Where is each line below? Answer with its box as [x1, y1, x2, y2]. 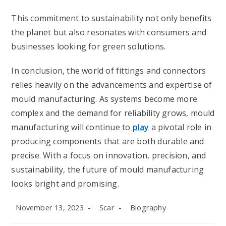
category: [125, 211, 156, 221]
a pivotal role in [149, 122, 212, 133]
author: [94, 211, 119, 221]
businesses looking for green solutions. [11, 41, 166, 52]
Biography [130, 203, 166, 212]
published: [11, 211, 44, 221]
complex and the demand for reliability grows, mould [11, 107, 215, 119]
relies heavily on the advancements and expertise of [11, 79, 212, 90]
